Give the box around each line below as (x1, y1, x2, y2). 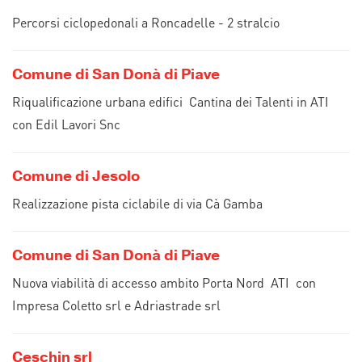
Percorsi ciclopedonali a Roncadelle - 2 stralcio (12, 14, 280, 31)
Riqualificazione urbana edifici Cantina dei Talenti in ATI (12, 93, 329, 110)
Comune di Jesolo (12, 166, 140, 186)
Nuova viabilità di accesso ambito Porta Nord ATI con (12, 274, 316, 291)
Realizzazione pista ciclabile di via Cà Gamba (12, 195, 263, 212)
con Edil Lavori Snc (12, 116, 120, 133)
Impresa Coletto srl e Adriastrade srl (12, 297, 221, 314)
